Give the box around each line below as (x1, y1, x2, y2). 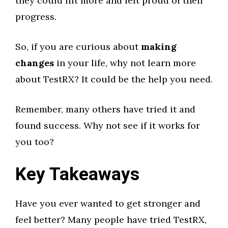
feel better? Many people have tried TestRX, (15, 214, 207, 225)
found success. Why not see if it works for (15, 120, 200, 131)
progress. (15, 11, 56, 22)
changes (15, 57, 54, 69)
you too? (15, 136, 54, 148)
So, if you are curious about (15, 41, 141, 52)
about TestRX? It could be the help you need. (15, 73, 213, 85)
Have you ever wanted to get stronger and (15, 197, 201, 209)
